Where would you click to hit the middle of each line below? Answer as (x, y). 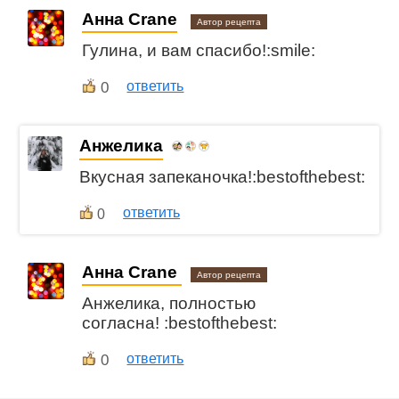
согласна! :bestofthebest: (180, 322)
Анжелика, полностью (169, 303)
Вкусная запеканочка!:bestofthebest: (223, 177)
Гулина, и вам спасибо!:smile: (199, 50)
